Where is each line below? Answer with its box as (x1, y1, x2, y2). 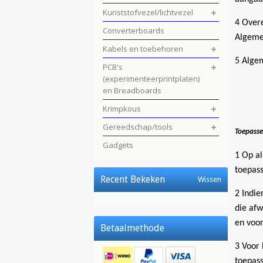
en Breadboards (103, 85, 161, 96)
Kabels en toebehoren (103, 43, 183, 54)
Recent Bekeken (100, 174, 165, 185)
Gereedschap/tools (103, 122, 173, 132)
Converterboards (103, 25, 164, 36)
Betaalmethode (100, 222, 164, 234)
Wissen (198, 175, 221, 184)
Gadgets (103, 140, 133, 150)
